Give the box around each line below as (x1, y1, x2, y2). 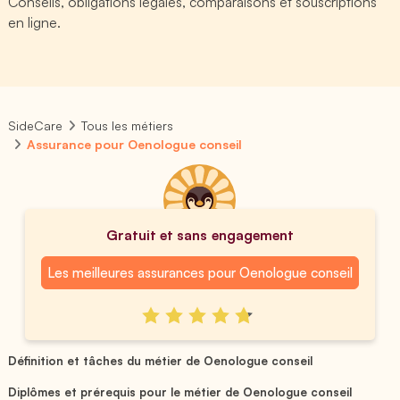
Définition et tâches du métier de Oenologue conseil (8, 353, 313, 368)
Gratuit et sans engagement (106, 226, 294, 244)
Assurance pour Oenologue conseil (27, 137, 243, 152)
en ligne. (8, 13, 62, 31)
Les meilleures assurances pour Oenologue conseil (46, 263, 354, 281)
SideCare (8, 118, 62, 133)
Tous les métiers (81, 118, 174, 133)
